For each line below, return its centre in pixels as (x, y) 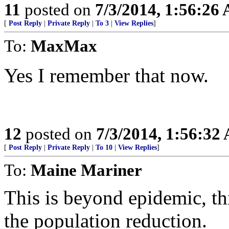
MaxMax (64, 46)
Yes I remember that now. (106, 75)
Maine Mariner (86, 170)
